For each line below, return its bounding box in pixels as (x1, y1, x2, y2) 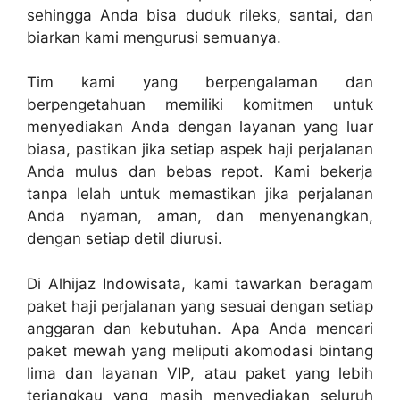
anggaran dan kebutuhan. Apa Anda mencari (27, 319, 373, 337)
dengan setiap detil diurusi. (27, 229, 222, 248)
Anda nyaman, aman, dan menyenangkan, (27, 207, 373, 226)
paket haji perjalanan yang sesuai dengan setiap (27, 296, 373, 315)
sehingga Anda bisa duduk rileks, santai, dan (27, 5, 373, 24)
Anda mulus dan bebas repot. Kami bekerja (27, 162, 373, 181)
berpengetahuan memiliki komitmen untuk (27, 96, 373, 114)
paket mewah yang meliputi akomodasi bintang (27, 341, 373, 360)
